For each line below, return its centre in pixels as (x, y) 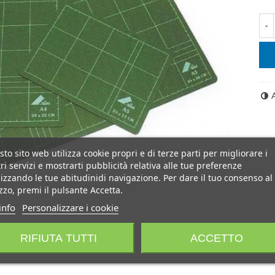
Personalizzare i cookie (70, 207)
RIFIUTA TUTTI (58, 238)
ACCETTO (216, 238)
